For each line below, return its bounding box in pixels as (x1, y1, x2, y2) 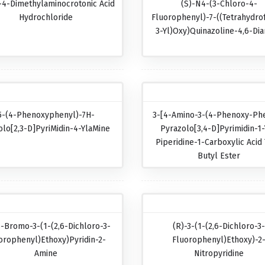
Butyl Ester (198, 151, 241, 161)
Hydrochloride (19, 12, 73, 22)
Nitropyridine (194, 248, 244, 258)
